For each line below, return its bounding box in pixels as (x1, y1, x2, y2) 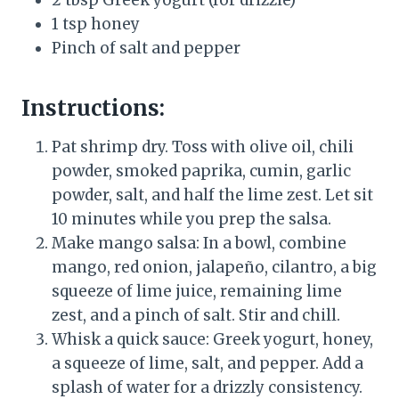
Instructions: (21, 94, 165, 123)
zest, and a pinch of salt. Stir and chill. (52, 305, 340, 326)
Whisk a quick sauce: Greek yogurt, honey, (52, 330, 373, 350)
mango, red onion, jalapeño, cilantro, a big (52, 257, 377, 278)
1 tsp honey (52, 14, 140, 35)
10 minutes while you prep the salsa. (52, 209, 331, 230)
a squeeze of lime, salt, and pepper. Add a (52, 354, 363, 374)
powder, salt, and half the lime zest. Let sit (52, 185, 373, 206)
